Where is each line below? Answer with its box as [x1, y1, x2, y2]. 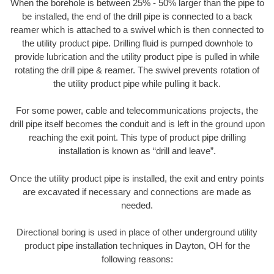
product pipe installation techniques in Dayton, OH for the [24, 240, 250, 251]
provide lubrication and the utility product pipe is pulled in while [15, 51, 259, 62]
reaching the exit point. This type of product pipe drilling [28, 132, 246, 143]
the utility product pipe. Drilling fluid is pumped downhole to [21, 37, 253, 48]
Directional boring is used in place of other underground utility [17, 227, 257, 238]
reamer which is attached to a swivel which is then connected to [10, 24, 264, 35]
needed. [121, 199, 153, 210]
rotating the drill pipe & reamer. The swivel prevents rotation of [15, 64, 259, 75]
